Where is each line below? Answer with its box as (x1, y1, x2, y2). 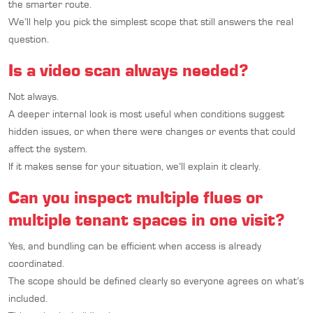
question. (8, 32, 49, 45)
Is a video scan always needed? (8, 59, 248, 80)
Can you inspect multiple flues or (8, 186, 263, 208)
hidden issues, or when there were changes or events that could (8, 124, 296, 138)
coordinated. (8, 256, 64, 270)
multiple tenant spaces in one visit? (8, 208, 284, 230)
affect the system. (8, 142, 87, 155)
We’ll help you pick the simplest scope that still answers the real (8, 15, 293, 28)
